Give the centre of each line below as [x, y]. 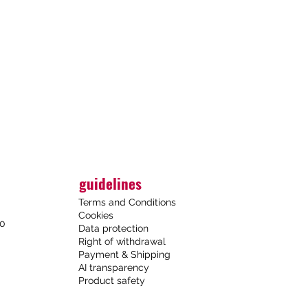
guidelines [110, 184]
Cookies [96, 216]
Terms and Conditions [127, 202]
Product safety [111, 281]
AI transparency [113, 268]
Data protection [113, 229]
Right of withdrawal [122, 242]
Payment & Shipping [124, 255]
